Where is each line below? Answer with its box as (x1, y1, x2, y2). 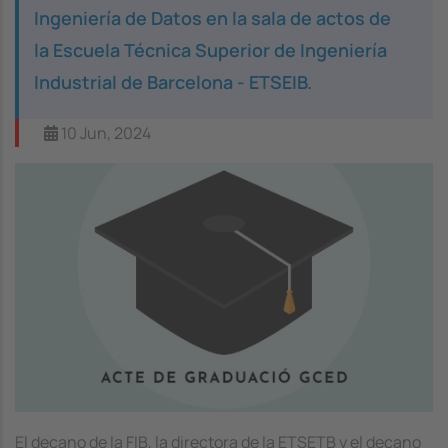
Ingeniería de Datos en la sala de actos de (34, 5, 391, 30)
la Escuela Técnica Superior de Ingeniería (34, 37, 387, 62)
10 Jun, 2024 (58, 121, 151, 144)
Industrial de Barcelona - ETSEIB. (34, 69, 312, 94)
